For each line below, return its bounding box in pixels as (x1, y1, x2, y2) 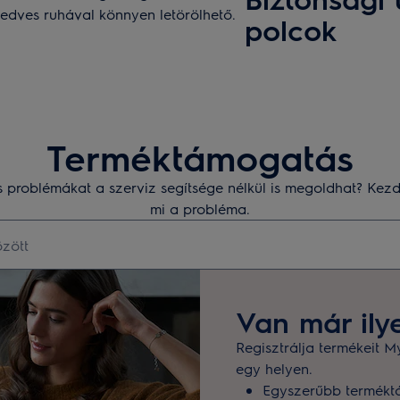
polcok (245, 11, 337, 47)
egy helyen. (236, 359, 312, 378)
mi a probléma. (150, 199, 250, 218)
